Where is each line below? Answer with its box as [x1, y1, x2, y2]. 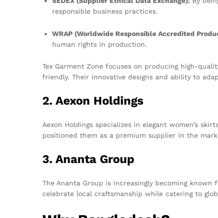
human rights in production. [52, 40, 147, 48]
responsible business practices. [52, 7, 158, 15]
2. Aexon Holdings [42, 94, 144, 108]
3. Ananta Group [42, 152, 134, 166]
